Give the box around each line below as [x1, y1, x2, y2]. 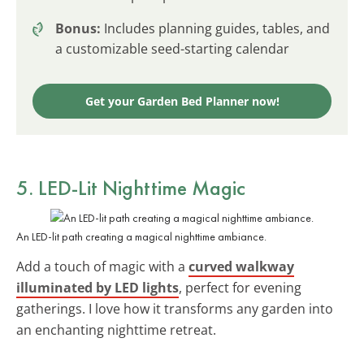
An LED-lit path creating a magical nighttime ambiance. [16, 228, 266, 244]
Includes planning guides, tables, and [101, 19, 330, 37]
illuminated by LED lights [16, 278, 179, 297]
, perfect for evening [179, 278, 301, 297]
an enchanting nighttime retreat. [16, 320, 216, 339]
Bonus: [55, 19, 101, 37]
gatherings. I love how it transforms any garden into [16, 299, 333, 318]
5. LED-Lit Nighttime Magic [16, 173, 245, 201]
